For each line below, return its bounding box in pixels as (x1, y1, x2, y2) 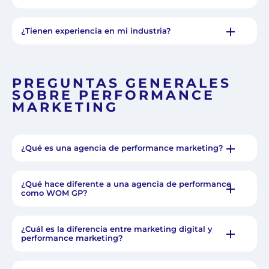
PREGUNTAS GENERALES (12, 75, 231, 92)
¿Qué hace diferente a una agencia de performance (21, 179, 231, 189)
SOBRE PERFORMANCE (12, 87, 215, 104)
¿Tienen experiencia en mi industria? (21, 26, 171, 36)
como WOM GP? (21, 188, 88, 198)
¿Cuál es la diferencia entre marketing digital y (21, 224, 213, 234)
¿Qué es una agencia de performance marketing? (21, 143, 223, 153)
